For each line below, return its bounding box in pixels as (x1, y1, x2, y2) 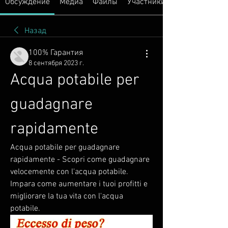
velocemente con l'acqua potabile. (10, 167, 128, 177)
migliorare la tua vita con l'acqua (10, 191, 123, 202)
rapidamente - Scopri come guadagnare (10, 155, 150, 165)
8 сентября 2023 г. (28, 59, 84, 68)
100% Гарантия (28, 48, 83, 58)
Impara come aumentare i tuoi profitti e (10, 179, 148, 189)
